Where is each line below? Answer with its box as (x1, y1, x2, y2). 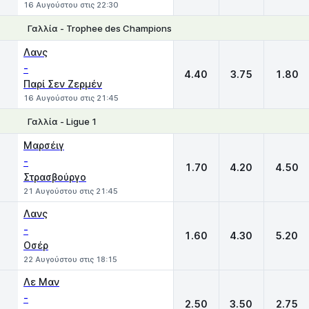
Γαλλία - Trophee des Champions (28, 22, 172, 34)
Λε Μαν (23, 276, 59, 288)
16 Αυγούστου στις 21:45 (23, 93, 119, 103)
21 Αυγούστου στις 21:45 (23, 186, 118, 196)
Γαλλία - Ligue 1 (28, 115, 97, 127)
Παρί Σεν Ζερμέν (23, 78, 102, 90)
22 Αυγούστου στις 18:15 (23, 255, 117, 264)
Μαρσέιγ (23, 139, 64, 151)
